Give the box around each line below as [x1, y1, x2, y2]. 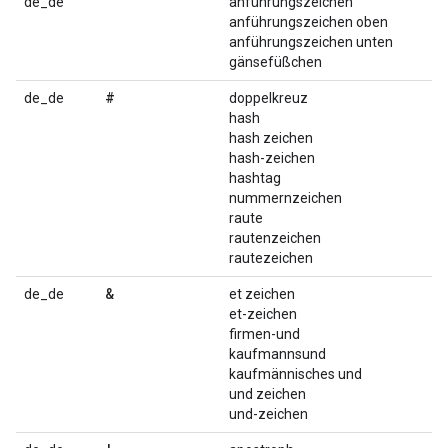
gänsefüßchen [229, 54, 322, 70]
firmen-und [229, 326, 300, 342]
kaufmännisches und [229, 366, 362, 382]
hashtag [229, 170, 281, 186]
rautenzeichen [229, 230, 321, 246]
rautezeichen [229, 250, 313, 266]
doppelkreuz [229, 90, 308, 106]
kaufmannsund [229, 346, 326, 362]
